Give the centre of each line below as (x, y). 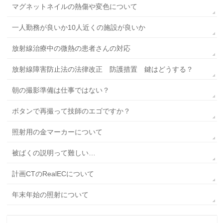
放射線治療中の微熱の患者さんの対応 (71, 48)
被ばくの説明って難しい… (54, 153)
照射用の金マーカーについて (57, 132)
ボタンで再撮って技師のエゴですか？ (71, 111)
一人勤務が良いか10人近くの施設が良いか (79, 27)
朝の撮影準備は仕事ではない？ (61, 90)
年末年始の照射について (51, 195)
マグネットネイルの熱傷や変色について (75, 6)
